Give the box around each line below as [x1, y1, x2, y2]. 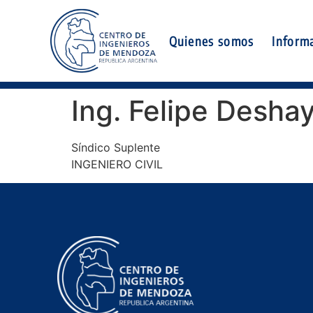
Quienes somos [168, 32, 254, 49]
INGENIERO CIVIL [71, 157, 163, 172]
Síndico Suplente [71, 140, 160, 155]
